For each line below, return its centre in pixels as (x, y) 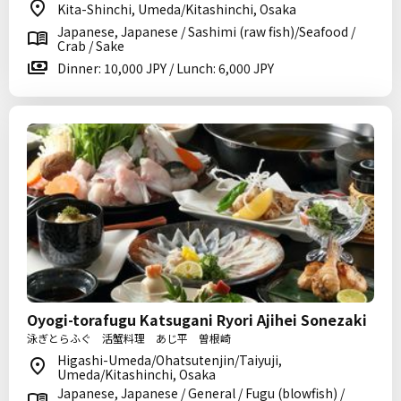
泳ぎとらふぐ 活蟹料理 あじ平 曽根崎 (129, 338)
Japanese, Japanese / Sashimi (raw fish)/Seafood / (206, 31)
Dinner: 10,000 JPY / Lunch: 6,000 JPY (166, 68)
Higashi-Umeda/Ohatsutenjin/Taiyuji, (170, 360)
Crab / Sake (91, 46)
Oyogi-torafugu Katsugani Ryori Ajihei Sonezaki (197, 320)
